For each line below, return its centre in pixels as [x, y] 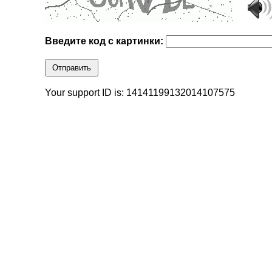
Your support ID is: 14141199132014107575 [140, 93]
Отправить [72, 68]
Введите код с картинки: [106, 41]
